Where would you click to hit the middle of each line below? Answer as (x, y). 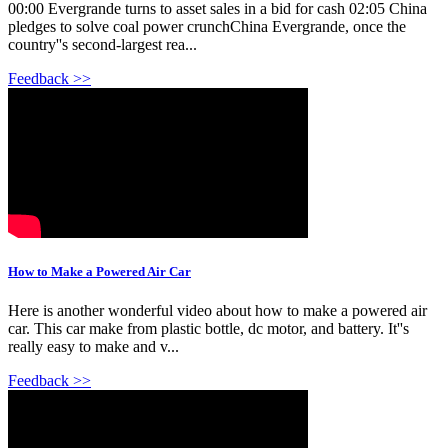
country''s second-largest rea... (102, 44)
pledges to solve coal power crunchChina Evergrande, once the (207, 26)
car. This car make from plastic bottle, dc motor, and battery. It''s (208, 329)
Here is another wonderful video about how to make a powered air (217, 311)
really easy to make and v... (93, 347)
